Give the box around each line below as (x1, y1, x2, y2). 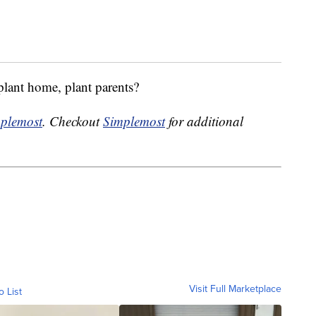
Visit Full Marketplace (189, 281, 281, 296)
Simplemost (103, 112, 165, 130)
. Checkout (42, 112, 103, 130)
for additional (165, 112, 243, 130)
